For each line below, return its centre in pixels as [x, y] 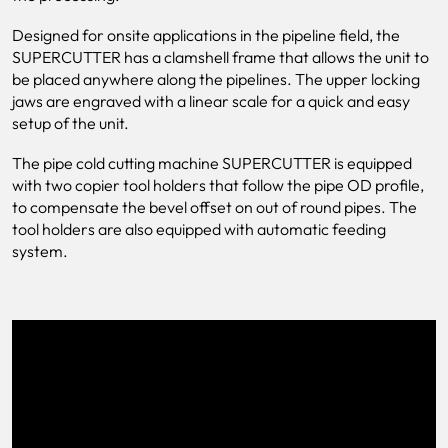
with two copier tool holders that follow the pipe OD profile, [218, 185]
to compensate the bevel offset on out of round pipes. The [214, 207]
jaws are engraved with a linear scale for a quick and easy [211, 101]
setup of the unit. [70, 123]
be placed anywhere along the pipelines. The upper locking [216, 79]
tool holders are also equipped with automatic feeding [199, 229]
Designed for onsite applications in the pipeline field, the [206, 35]
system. [40, 251]
